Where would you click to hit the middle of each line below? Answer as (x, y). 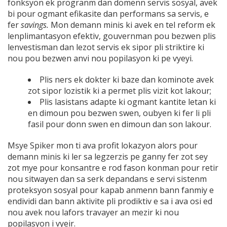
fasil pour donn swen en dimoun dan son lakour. (120, 124)
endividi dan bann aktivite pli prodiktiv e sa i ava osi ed (110, 201)
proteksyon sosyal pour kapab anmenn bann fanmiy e (111, 190)
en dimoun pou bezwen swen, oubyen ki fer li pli (119, 113)
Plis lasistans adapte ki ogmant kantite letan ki (128, 102)
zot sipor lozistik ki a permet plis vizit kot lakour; (120, 91)
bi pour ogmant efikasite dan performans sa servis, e (108, 14)
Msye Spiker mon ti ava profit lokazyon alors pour (103, 146)
